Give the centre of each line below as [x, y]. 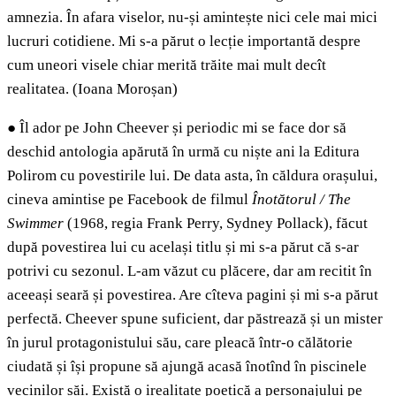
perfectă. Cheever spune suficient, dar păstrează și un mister [195, 319]
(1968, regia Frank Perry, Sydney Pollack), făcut [216, 224]
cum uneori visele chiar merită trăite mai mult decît [167, 65]
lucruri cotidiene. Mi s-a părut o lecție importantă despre [186, 42]
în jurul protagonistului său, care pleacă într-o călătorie [180, 343]
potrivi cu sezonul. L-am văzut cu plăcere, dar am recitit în [190, 271]
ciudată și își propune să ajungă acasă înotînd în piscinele [187, 367]
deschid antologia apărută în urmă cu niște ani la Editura [183, 152]
